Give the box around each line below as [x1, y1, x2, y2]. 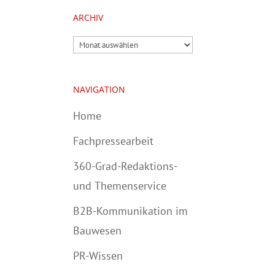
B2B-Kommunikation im [73, 204, 188, 218]
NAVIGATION [73, 83, 126, 95]
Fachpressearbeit [73, 134, 154, 148]
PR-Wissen [73, 249, 123, 263]
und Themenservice [73, 179, 167, 193]
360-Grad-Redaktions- [73, 159, 178, 173]
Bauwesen [73, 223, 122, 238]
